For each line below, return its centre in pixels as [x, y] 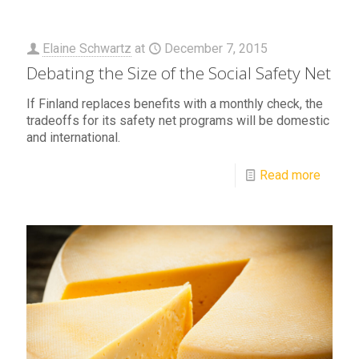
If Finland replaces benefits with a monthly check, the [175, 104]
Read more [290, 175]
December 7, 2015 [216, 49]
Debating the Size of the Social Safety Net [179, 73]
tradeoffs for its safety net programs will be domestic [178, 121]
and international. [73, 138]
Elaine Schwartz [87, 49]
